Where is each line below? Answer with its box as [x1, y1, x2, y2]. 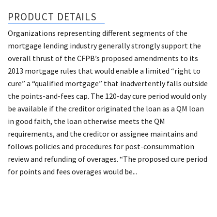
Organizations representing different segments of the [8, 28, 187, 38]
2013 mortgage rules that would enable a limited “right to [8, 65, 201, 76]
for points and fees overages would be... [8, 166, 137, 176]
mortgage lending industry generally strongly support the [8, 40, 201, 50]
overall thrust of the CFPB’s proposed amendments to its [8, 53, 198, 63]
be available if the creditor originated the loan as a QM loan [8, 103, 204, 113]
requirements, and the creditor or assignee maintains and [8, 128, 198, 139]
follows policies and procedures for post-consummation [8, 141, 194, 151]
